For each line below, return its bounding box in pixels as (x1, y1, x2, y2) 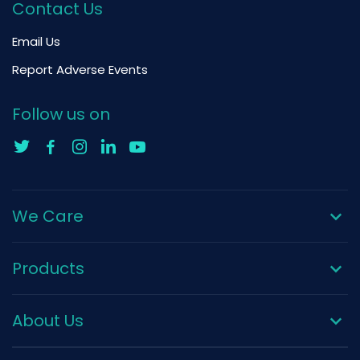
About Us (12, 309, 84, 332)
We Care (12, 204, 84, 227)
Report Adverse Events (12, 60, 148, 78)
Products (12, 256, 84, 280)
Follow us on (12, 102, 110, 125)
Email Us (12, 33, 60, 51)
